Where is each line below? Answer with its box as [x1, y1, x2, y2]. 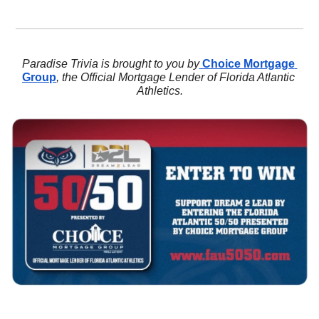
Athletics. [136, 85, 183, 98]
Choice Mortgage [199, 58, 295, 70]
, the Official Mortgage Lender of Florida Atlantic [56, 71, 295, 84]
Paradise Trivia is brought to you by [21, 58, 199, 70]
